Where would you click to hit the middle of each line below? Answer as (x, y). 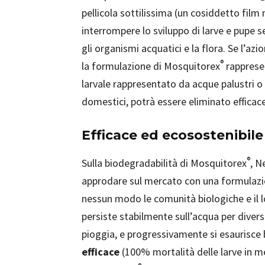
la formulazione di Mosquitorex (151, 66)
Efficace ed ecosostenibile (172, 135)
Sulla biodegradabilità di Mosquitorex (164, 163)
